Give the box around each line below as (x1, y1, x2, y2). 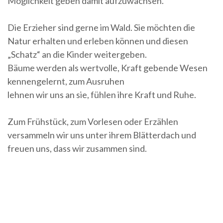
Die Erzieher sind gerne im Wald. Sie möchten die (7, 21, 195, 33)
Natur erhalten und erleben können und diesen (7, 35, 188, 46)
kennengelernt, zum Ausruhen (7, 75, 126, 87)
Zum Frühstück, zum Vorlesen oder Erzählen (7, 115, 178, 127)
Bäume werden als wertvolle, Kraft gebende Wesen (7, 62, 208, 73)
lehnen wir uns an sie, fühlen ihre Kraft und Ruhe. (7, 89, 198, 100)
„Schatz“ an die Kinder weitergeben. (7, 48, 148, 60)
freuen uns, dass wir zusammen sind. (7, 142, 147, 154)
